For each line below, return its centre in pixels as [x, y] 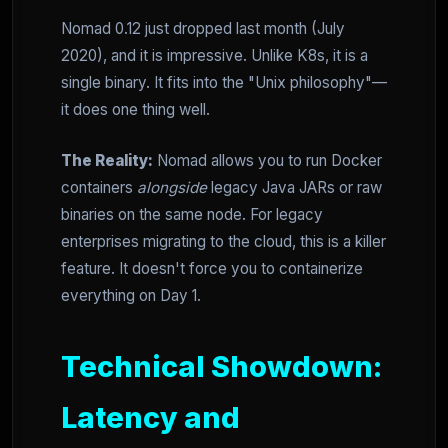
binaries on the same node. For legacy [192, 215]
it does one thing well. [135, 110]
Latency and [150, 418]
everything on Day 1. [131, 296]
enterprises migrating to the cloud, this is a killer [223, 242]
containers [99, 188]
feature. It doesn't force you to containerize [212, 269]
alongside [172, 188]
